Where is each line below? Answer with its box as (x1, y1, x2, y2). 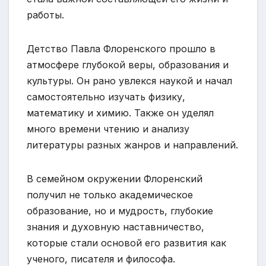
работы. (27, 8, 64, 21)
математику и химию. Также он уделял (27, 106, 214, 119)
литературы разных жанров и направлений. (27, 138, 238, 151)
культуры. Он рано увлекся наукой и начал (27, 74, 232, 87)
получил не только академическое (27, 188, 193, 201)
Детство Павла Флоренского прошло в (27, 42, 216, 55)
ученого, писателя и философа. (27, 252, 175, 265)
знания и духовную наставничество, (27, 220, 204, 233)
